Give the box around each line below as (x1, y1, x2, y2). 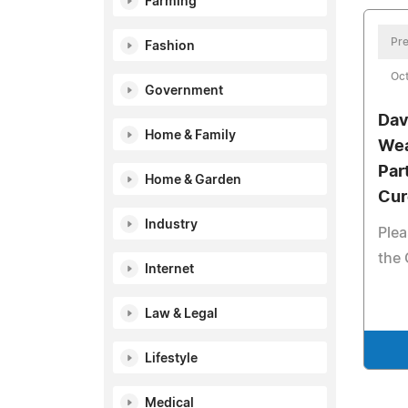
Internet (145, 263, 194, 276)
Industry (145, 219, 198, 231)
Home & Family (145, 129, 236, 142)
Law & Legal (145, 308, 218, 321)
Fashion (145, 40, 195, 53)
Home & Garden (145, 174, 241, 187)
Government (145, 85, 223, 97)
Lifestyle (145, 352, 198, 365)
